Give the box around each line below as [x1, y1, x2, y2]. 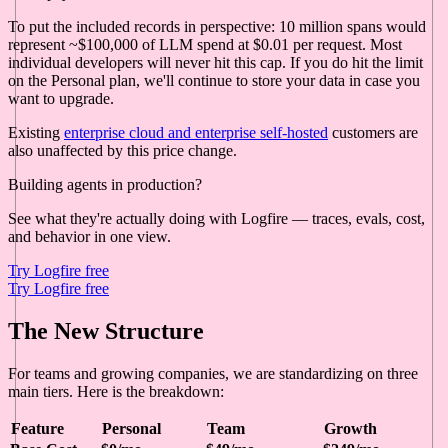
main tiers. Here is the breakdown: [8, 382, 224, 400]
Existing [8, 123, 64, 141]
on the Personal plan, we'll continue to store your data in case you [8, 71, 420, 89]
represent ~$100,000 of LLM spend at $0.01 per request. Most [8, 35, 402, 53]
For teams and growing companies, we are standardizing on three [8, 364, 418, 382]
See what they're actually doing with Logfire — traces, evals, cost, [8, 209, 425, 227]
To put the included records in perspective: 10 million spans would [8, 17, 426, 35]
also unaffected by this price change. [8, 141, 237, 159]
